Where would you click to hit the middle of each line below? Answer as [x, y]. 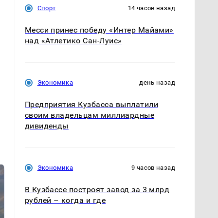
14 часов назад [151, 8]
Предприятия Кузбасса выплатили [91, 104]
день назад [157, 82]
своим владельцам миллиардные [90, 115]
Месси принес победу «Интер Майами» [99, 30]
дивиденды [46, 126]
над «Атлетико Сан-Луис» [73, 40]
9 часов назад [153, 168]
